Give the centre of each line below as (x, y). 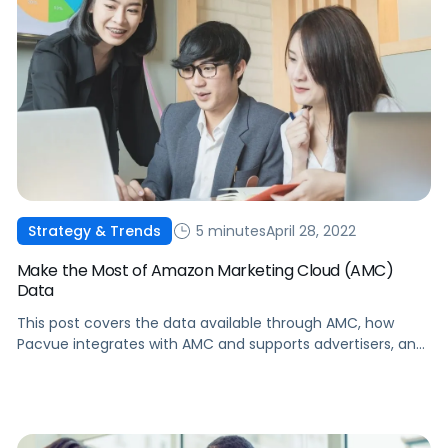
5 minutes (228, 230)
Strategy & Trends (94, 231)
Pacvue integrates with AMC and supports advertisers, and (220, 344)
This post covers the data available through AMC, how (205, 323)
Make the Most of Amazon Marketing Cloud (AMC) (205, 271)
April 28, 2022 (310, 230)
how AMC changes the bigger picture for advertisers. (200, 365)
